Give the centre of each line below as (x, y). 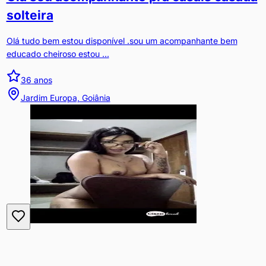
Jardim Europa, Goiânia (65, 97)
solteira (30, 15)
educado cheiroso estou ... (58, 53)
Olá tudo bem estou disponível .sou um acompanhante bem (122, 40)
